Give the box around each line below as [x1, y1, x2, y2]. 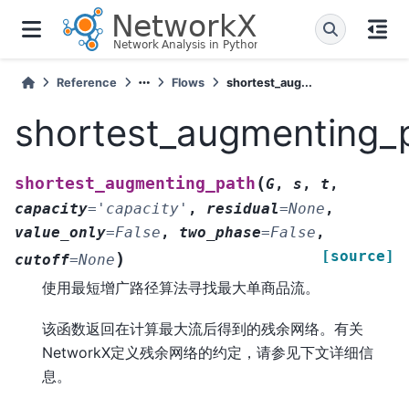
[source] [321, 247, 394, 266]
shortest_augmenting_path [15, 174, 256, 194]
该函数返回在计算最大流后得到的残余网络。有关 [42, 319, 363, 338]
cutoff [15, 251, 69, 269]
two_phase [179, 224, 261, 242]
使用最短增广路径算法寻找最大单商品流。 [42, 278, 320, 298]
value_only [15, 224, 106, 242]
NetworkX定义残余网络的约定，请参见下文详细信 [42, 342, 373, 362]
